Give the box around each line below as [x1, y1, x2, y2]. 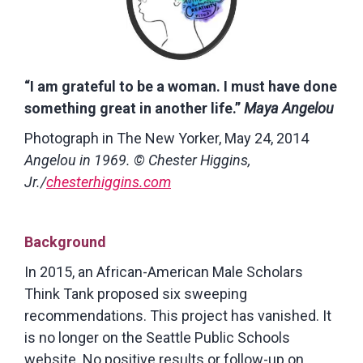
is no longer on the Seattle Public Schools [24, 329, 290, 347]
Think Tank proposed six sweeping [24, 285, 247, 303]
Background [24, 233, 106, 251]
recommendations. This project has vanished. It [24, 307, 331, 325]
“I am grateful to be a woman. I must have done [24, 78, 337, 96]
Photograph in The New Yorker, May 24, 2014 [24, 130, 309, 147]
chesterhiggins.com [46, 173, 171, 191]
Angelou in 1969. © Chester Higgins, [24, 152, 250, 169]
